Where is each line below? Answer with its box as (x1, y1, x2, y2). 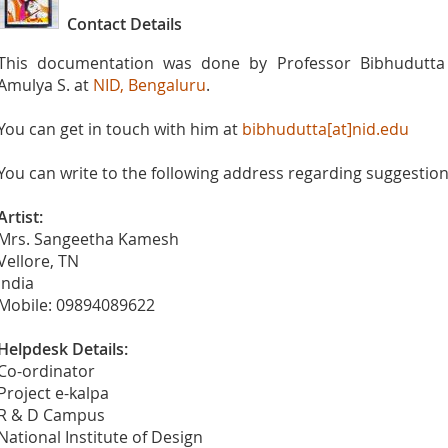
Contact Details (66, 13, 182, 35)
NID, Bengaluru (92, 74, 206, 96)
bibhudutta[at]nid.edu (241, 118, 409, 140)
